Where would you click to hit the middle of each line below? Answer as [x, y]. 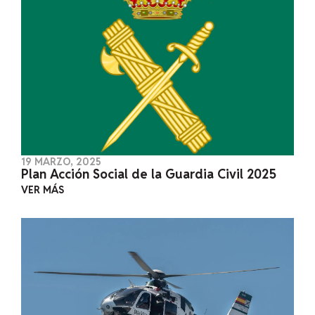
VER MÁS [42, 189]
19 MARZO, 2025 [61, 161]
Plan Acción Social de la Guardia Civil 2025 [148, 174]
